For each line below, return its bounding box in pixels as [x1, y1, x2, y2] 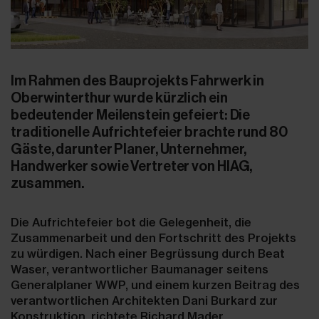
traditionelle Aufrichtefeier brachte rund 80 [11, 123, 288, 141]
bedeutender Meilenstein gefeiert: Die [11, 106, 251, 124]
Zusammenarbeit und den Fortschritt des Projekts [11, 231, 296, 246]
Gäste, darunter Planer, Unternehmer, [11, 140, 247, 158]
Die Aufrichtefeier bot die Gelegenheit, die [11, 215, 251, 230]
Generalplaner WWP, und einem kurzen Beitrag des [11, 278, 300, 293]
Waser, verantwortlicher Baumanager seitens [11, 262, 268, 277]
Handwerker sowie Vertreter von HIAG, [11, 157, 253, 175]
